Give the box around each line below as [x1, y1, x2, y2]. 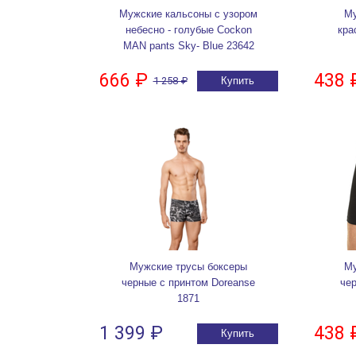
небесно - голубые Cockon [125, 24, 252, 37]
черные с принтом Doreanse [122, 277, 255, 289]
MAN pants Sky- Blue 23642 [122, 40, 254, 52]
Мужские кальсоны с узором [119, 8, 257, 21]
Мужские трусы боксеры [130, 261, 247, 273]
